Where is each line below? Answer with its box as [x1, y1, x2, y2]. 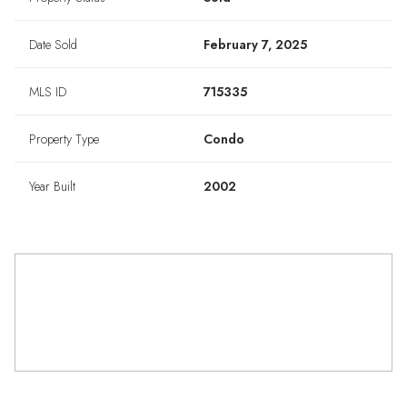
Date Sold [29, 35, 77, 55]
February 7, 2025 [203, 35, 307, 55]
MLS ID [29, 83, 66, 102]
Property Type [29, 130, 99, 149]
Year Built [29, 177, 75, 196]
